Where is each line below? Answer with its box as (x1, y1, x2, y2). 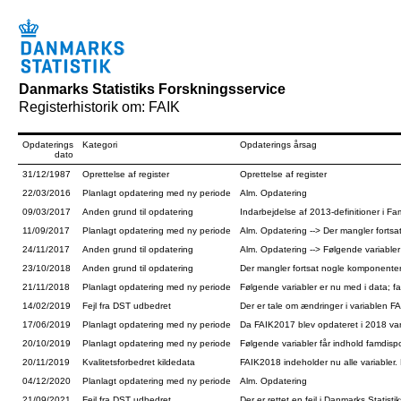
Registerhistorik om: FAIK (19, 99, 180, 115)
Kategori (82, 140, 117, 149)
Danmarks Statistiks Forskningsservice (19, 81, 286, 97)
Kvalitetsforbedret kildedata (82, 357, 195, 367)
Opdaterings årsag (240, 140, 317, 149)
